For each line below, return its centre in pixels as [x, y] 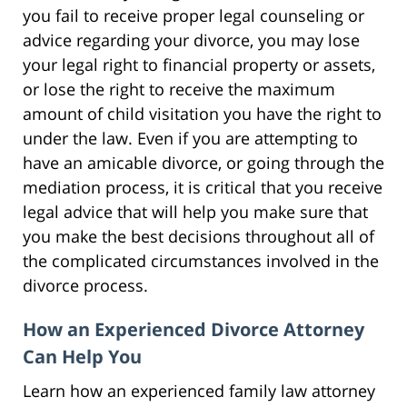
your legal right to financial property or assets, [199, 64]
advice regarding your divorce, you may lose [191, 40]
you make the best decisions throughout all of [199, 236]
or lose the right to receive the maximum [179, 89]
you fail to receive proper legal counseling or [194, 15]
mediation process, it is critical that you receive [203, 187]
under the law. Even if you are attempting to [190, 138]
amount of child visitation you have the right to [202, 113]
